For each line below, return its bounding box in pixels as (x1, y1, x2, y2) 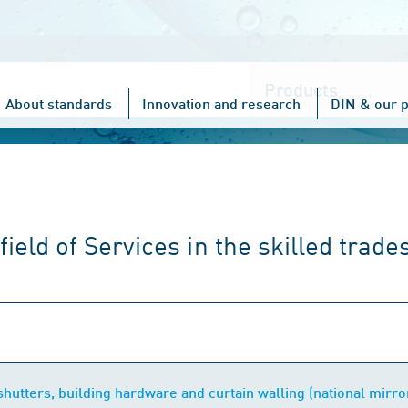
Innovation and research (142, 95, 301, 112)
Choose (249, 63, 298, 80)
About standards (5, 95, 112, 112)
